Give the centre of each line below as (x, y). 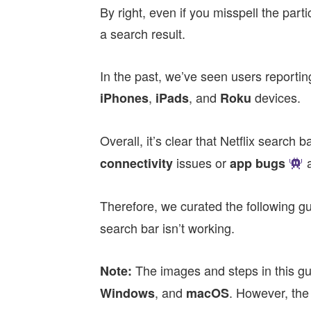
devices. (278, 98)
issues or (201, 163)
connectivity (136, 163)
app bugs (258, 163)
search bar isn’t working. (167, 228)
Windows (127, 293)
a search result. (143, 34)
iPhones (124, 98)
